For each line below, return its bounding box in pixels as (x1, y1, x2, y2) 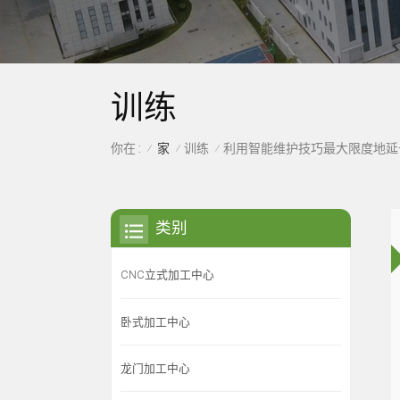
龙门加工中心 (121, 361, 190, 375)
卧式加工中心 (121, 314, 190, 329)
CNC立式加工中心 (121, 268, 214, 282)
